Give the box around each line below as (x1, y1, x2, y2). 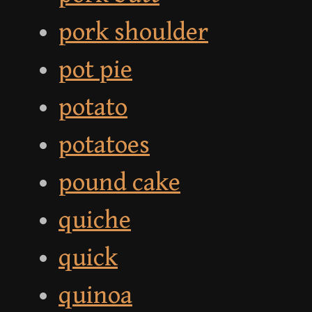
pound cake (58, 169, 180, 198)
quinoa (58, 281, 132, 311)
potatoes (58, 131, 150, 160)
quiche (58, 206, 131, 235)
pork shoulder (58, 18, 208, 47)
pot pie (58, 56, 132, 85)
